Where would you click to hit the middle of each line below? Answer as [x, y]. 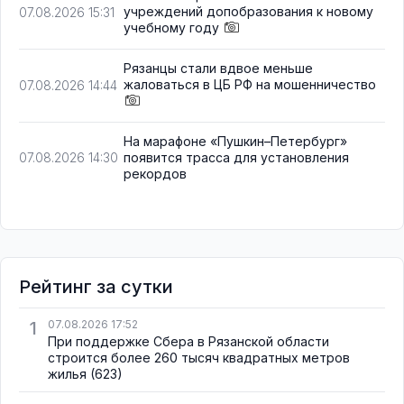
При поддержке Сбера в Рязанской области [188, 342]
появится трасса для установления [236, 158]
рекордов [155, 174]
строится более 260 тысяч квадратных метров [199, 358]
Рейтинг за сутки [96, 287]
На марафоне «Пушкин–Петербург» [235, 142]
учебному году [171, 28]
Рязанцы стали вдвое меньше [218, 69]
